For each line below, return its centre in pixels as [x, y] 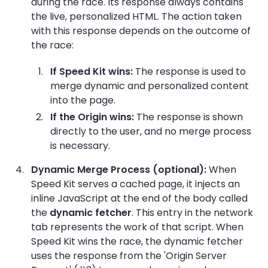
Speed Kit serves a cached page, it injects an [135, 184]
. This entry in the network [192, 212]
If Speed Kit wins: [92, 71]
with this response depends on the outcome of [141, 31]
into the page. [83, 100]
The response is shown [188, 117]
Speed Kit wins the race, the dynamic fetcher [137, 241]
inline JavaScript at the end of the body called [139, 198]
